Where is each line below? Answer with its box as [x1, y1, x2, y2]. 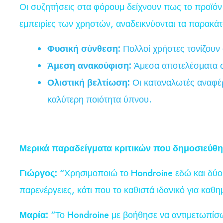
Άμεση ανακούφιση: [47, 59, 131, 72]
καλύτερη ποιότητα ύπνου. [47, 93, 152, 106]
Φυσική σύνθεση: [47, 42, 120, 55]
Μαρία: [19, 208, 48, 222]
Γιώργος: [19, 166, 57, 180]
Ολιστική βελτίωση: [47, 76, 130, 89]
